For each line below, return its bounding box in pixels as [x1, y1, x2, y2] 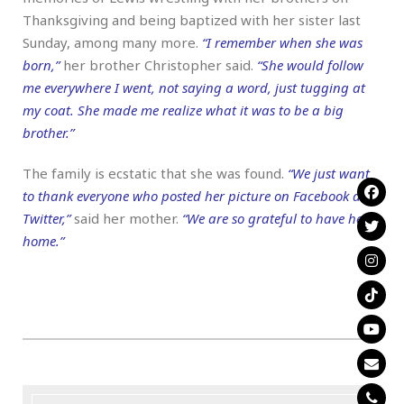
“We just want [288, 163, 370, 182]
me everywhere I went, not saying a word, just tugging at [23, 78, 365, 96]
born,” [23, 55, 60, 74]
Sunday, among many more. [23, 32, 202, 51]
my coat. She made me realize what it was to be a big [23, 100, 344, 119]
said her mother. [70, 208, 182, 227]
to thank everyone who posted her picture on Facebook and [23, 186, 377, 205]
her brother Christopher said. [60, 55, 257, 74]
